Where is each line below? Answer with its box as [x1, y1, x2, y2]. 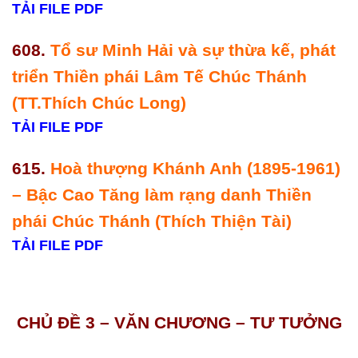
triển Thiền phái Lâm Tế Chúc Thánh [12, 66, 307, 86]
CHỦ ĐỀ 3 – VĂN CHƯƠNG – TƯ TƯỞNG [16, 313, 342, 332]
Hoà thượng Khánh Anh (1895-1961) [50, 158, 340, 177]
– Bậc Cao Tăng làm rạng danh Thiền [12, 185, 312, 204]
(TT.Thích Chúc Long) [12, 93, 191, 112]
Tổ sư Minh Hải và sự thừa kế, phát [50, 40, 336, 59]
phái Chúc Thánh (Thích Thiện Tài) [12, 211, 296, 230]
